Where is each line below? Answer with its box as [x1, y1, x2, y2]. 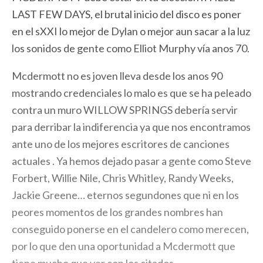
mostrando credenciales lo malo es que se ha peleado [12, 86, 251, 99]
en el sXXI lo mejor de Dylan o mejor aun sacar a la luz [12, 25, 250, 38]
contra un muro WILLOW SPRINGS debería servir [12, 103, 238, 116]
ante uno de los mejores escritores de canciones [12, 137, 230, 150]
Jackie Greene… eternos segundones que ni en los [12, 188, 239, 201]
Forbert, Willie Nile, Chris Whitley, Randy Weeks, [12, 171, 234, 184]
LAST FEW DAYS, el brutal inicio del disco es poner [12, 8, 241, 21]
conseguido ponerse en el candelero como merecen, [12, 222, 249, 235]
